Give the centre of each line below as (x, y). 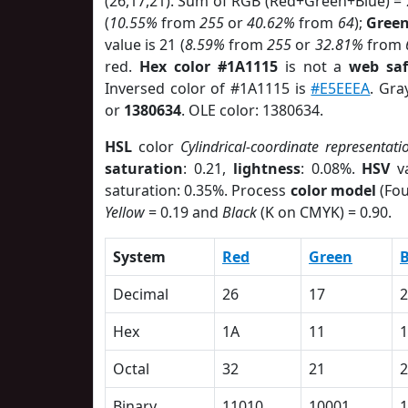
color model (333, 190)
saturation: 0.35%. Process (198, 190)
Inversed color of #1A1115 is (208, 88)
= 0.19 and (184, 212)
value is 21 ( (145, 45)
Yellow (125, 212)
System (139, 257)
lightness (266, 168)
